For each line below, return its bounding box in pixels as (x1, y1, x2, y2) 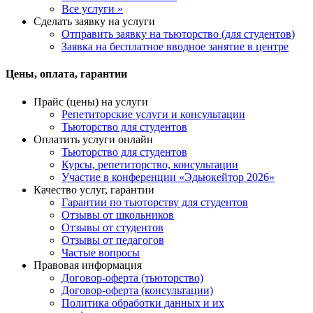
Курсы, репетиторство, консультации (61, 158, 238, 170)
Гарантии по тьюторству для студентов (61, 196, 248, 208)
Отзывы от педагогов (61, 233, 164, 246)
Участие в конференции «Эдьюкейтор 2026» (61, 170, 275, 183)
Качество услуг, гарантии (34, 183, 154, 196)
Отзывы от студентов (61, 221, 163, 233)
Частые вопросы (61, 246, 140, 259)
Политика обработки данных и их (61, 296, 224, 309)
